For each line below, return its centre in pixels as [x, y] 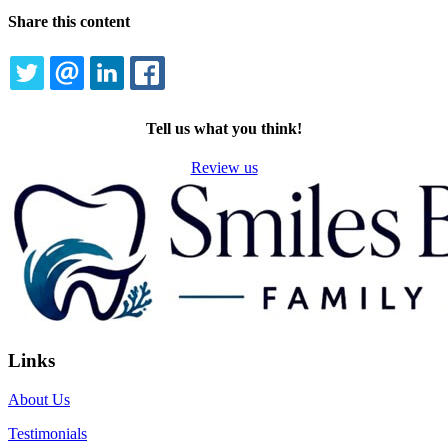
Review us [224, 168]
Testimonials [47, 433]
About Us [39, 399]
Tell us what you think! [224, 128]
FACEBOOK [224, 97]
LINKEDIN [178, 97]
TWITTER [94, 97]
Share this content [69, 21]
